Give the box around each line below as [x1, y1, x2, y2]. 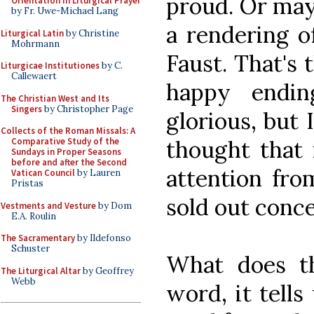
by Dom [96, 199, 132, 212]
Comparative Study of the [11, 135, 119, 147]
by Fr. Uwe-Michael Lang [11, 5, 118, 17]
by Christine [64, 27, 119, 39]
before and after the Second [11, 156, 127, 168]
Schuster [11, 243, 50, 254]
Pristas [11, 177, 43, 189]
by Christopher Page [42, 102, 133, 115]
